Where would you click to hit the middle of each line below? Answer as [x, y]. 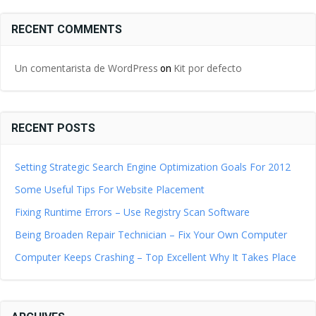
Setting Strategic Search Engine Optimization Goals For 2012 [153, 167]
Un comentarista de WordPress [86, 68]
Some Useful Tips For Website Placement [110, 189]
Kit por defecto [208, 68]
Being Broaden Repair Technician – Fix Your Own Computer [151, 235]
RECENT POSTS [53, 128]
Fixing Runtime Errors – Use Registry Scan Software [132, 212]
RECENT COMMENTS [67, 29]
